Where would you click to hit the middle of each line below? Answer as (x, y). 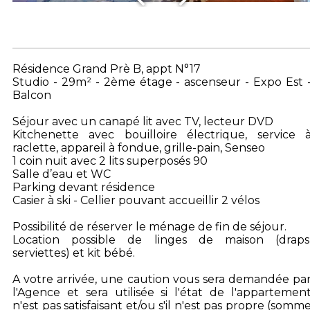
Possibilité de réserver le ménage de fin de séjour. (149, 227)
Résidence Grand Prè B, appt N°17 (107, 69)
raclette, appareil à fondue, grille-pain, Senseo (139, 148)
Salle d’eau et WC (62, 174)
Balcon (32, 95)
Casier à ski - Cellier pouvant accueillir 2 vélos (136, 200)
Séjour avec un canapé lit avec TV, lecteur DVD (143, 121)
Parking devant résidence (84, 187)
